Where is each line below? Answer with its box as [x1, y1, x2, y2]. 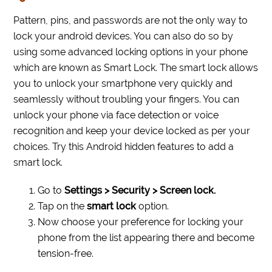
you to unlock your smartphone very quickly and [13, 78, 233, 90]
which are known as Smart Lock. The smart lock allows [13, 62, 259, 74]
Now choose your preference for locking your [38, 216, 244, 228]
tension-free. [38, 248, 94, 260]
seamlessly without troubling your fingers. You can [13, 93, 240, 106]
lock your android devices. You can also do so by [13, 30, 234, 42]
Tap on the [38, 200, 87, 212]
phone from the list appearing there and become [38, 232, 255, 244]
